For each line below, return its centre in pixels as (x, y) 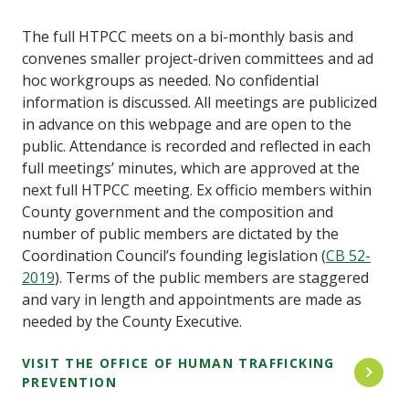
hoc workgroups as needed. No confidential (170, 80)
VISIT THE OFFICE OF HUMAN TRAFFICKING (178, 362)
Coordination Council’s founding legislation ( (174, 255)
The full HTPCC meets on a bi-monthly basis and (188, 36)
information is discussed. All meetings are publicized (199, 102)
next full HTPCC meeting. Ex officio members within (197, 189)
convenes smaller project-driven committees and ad (198, 58)
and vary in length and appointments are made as (192, 299)
